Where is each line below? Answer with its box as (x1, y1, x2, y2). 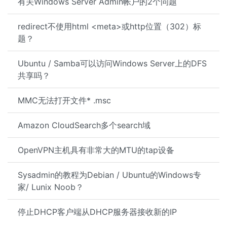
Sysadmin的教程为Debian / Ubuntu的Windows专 (18, 170, 201, 180)
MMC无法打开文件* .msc (18, 95, 111, 105)
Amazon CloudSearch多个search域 (18, 120, 150, 130)
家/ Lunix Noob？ (18, 182, 84, 192)
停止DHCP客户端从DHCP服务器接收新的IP (18, 207, 177, 217)
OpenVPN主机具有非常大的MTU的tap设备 (18, 145, 174, 155)
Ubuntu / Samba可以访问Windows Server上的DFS (18, 58, 207, 68)
